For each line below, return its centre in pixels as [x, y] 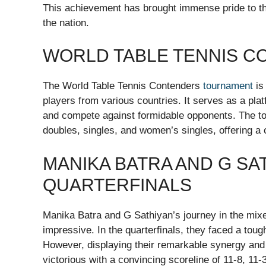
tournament [228, 86]
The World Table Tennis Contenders [123, 86]
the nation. [66, 23]
